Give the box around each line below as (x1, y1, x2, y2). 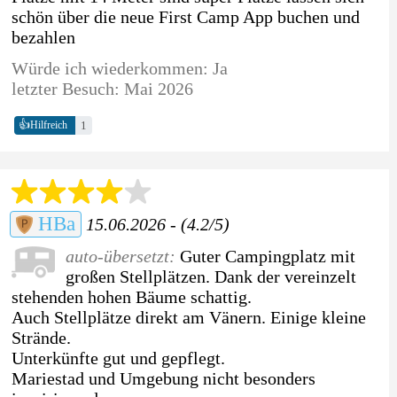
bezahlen (11, 27, 75, 47)
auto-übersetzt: (65, 245, 180, 266)
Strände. (11, 327, 71, 347)
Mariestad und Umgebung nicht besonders (11, 368, 315, 388)
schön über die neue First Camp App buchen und (11, 6, 360, 27)
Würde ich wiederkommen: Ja (11, 58, 228, 78)
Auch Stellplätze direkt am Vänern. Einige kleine (11, 307, 366, 327)
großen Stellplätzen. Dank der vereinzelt (65, 266, 356, 286)
